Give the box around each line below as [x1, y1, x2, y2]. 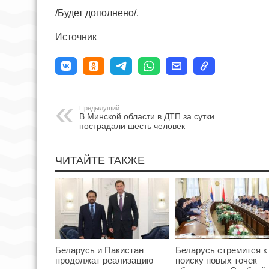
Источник [55, 32, 97, 43]
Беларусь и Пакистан [55, 245, 144, 256]
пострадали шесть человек [79, 121, 185, 131]
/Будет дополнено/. [55, 8, 139, 19]
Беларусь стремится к [175, 245, 267, 256]
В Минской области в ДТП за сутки [79, 112, 214, 122]
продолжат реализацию [55, 255, 153, 266]
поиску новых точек [175, 255, 257, 266]
